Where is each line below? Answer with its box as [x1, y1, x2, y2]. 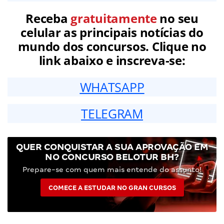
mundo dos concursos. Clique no [17, 37, 206, 54]
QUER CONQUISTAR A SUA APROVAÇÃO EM [16, 141, 208, 152]
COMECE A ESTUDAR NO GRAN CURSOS [48, 183, 176, 191]
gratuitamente [70, 9, 157, 26]
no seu [156, 9, 198, 26]
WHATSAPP [79, 78, 144, 95]
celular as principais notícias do [20, 23, 203, 40]
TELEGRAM [81, 104, 143, 122]
